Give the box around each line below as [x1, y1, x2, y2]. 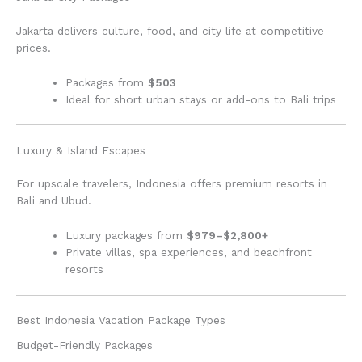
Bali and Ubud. [16, 194, 91, 208]
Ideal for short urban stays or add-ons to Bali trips [65, 92, 337, 106]
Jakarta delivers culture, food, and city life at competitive [16, 23, 324, 37]
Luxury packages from [65, 228, 187, 242]
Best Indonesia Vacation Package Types [16, 314, 225, 327]
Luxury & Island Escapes [16, 143, 145, 157]
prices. [16, 40, 51, 54]
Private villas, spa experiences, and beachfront [65, 245, 313, 259]
